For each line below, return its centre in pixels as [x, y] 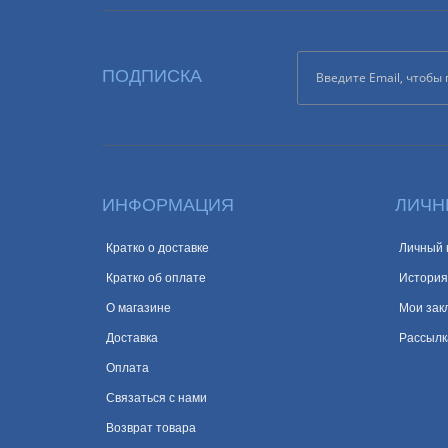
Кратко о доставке [157, 248]
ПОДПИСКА [152, 76]
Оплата [127, 368]
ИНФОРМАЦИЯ [168, 205]
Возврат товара [151, 428]
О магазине [138, 308]
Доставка [132, 338]
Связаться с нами [156, 398]
